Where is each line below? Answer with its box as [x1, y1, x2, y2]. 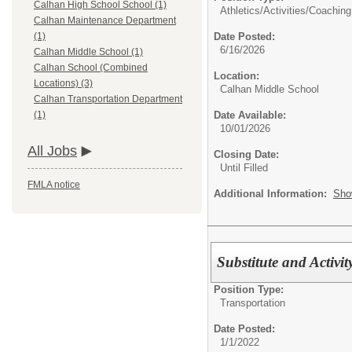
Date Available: [214, 109, 286, 121]
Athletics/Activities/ [220, 5, 309, 16]
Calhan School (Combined [34, 62, 148, 74]
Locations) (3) [34, 78, 93, 90]
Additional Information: [214, 188, 333, 200]
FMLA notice [27, 179, 80, 191]
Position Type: [214, 283, 284, 295]
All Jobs [27, 143, 77, 159]
